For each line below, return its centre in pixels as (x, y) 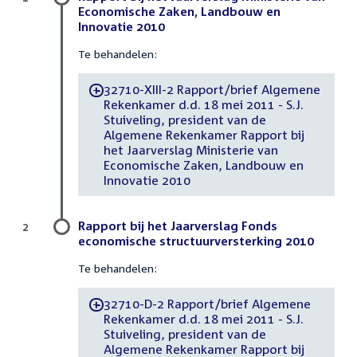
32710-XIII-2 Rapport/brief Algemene (212, 89)
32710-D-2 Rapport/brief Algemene (207, 303)
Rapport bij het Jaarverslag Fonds (178, 226)
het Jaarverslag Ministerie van (190, 149)
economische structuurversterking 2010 (196, 241)
